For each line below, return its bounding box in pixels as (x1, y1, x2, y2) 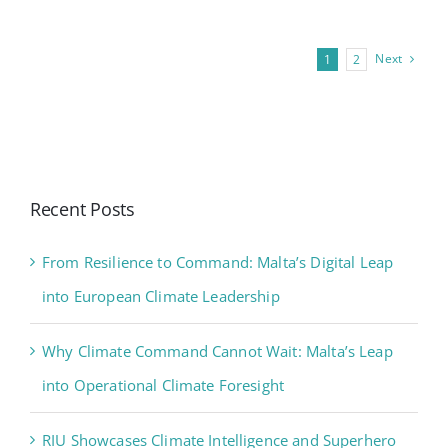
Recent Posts (30, 197, 135, 222)
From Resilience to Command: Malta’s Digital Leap (42, 251, 394, 272)
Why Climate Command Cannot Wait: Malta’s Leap (42, 340, 393, 361)
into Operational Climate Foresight (42, 374, 285, 395)
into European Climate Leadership (42, 285, 280, 306)
